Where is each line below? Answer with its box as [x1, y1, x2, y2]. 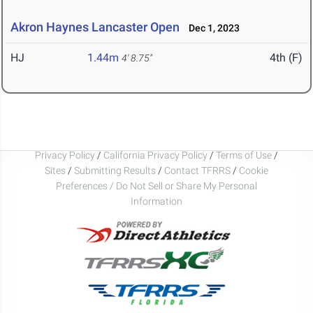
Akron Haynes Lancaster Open [10, 20, 180, 35]
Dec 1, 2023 [182, 22, 240, 34]
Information [131, 195, 182, 207]
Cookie [239, 164, 268, 176]
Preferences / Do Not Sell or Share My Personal [56, 180, 257, 191]
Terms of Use [216, 149, 272, 161]
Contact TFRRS [164, 164, 233, 176]
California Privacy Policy [103, 149, 208, 161]
